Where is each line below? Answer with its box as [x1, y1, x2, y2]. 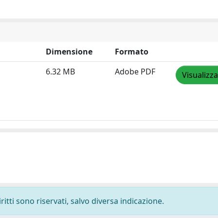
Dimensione [46, 46, 92, 57]
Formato [115, 46, 148, 57]
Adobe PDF [115, 66, 155, 77]
